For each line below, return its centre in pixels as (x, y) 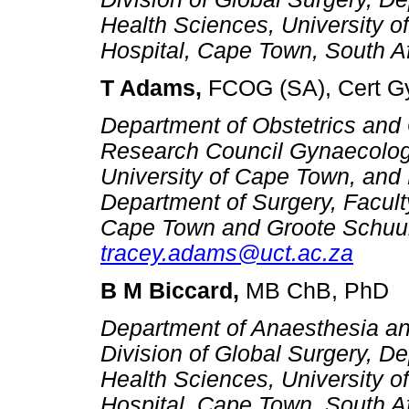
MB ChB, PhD (317, 291)
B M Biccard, (173, 291)
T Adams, (154, 88)
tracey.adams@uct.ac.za (227, 253)
